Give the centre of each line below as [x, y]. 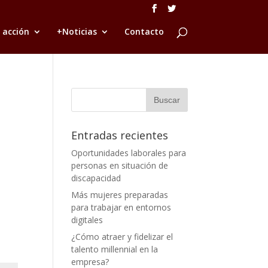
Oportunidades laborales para [129, 153]
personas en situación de [120, 165]
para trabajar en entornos [121, 207]
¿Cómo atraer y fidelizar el [122, 237]
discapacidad [96, 178]
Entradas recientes [120, 135]
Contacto [144, 31]
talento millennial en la [115, 249]
